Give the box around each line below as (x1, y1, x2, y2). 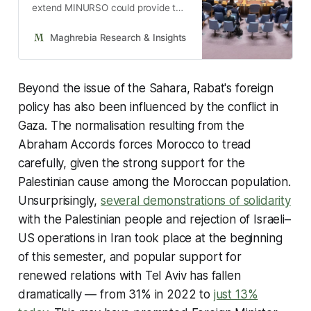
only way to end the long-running (32, 58, 176, 69)
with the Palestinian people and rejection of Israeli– (17, 212, 291, 226)
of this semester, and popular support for (17, 249, 242, 264)
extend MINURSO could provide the (32, 2, 187, 14)
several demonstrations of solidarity (100, 193, 291, 208)
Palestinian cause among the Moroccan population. (17, 174, 291, 189)
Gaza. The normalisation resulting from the (17, 118, 244, 133)
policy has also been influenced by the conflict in (17, 99, 279, 114)
